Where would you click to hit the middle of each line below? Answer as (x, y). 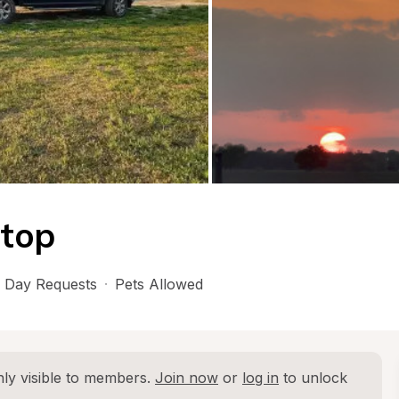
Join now (187, 378)
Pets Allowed (159, 284)
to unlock (313, 378)
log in (261, 378)
